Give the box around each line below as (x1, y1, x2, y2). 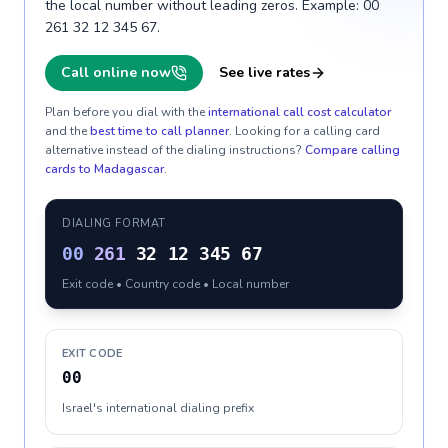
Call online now (61, 63, 171, 82)
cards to (45, 161, 94, 177)
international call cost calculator (208, 104, 391, 120)
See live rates (219, 63, 310, 82)
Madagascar (94, 161, 164, 177)
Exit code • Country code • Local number (62, 276, 289, 292)
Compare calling (305, 142, 400, 158)
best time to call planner (90, 123, 229, 139)
